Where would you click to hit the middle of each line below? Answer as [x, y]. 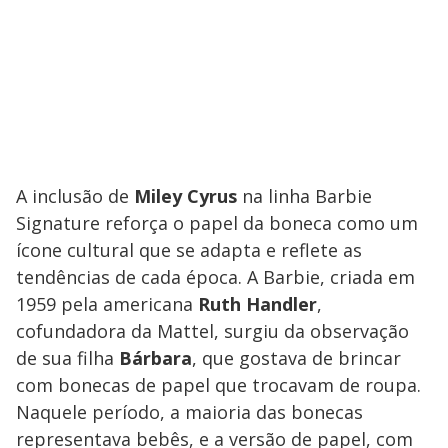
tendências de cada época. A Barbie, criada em [215, 276]
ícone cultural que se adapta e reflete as [189, 249]
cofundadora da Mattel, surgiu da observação [212, 330]
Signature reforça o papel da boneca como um [217, 222]
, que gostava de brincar [296, 357]
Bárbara [155, 357]
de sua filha [67, 357]
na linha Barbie [304, 195]
